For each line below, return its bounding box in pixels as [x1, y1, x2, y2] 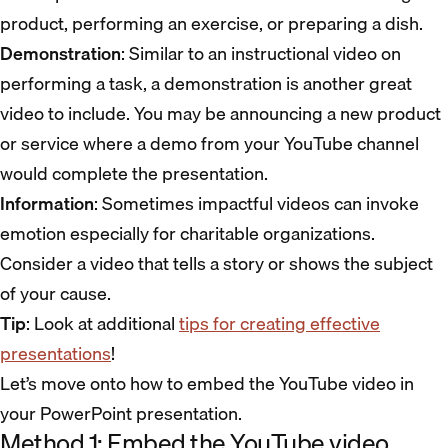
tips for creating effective [179, 309, 380, 338]
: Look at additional [26, 309, 179, 338]
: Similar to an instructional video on [121, 39, 401, 68]
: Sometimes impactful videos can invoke [94, 189, 419, 218]
